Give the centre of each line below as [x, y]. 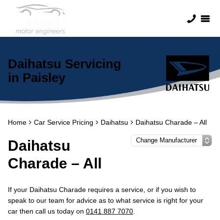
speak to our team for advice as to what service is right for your [106, 200]
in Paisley [37, 78]
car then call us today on [47, 211]
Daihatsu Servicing [65, 64]
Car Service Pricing [64, 122]
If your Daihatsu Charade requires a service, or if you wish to [102, 190]
